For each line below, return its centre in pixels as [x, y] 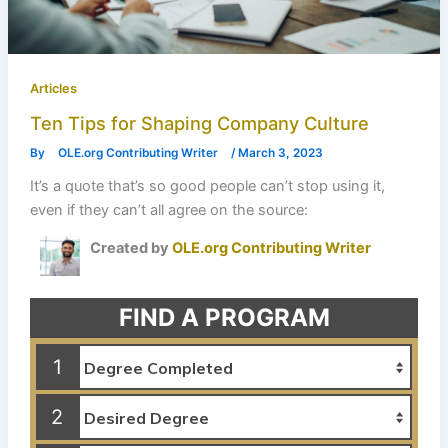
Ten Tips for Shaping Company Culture [199, 122]
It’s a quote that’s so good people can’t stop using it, [207, 185]
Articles [53, 89]
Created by [130, 248]
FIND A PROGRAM [224, 318]
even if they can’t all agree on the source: [168, 209]
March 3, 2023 [280, 152]
